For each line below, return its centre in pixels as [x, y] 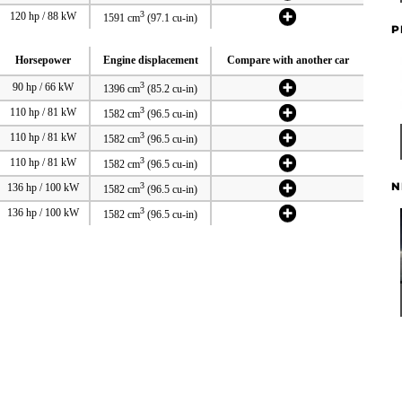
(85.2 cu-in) [171, 88]
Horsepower [44, 60]
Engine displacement [150, 60]
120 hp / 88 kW [44, 16]
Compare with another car [288, 60]
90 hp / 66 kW [44, 87]
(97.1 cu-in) [171, 17]
